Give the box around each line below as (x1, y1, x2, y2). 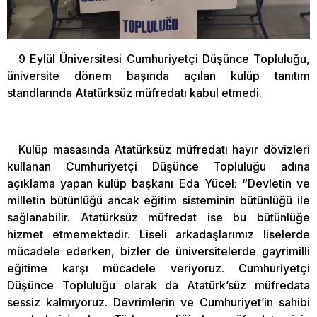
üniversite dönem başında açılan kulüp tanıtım (7, 69, 310, 83)
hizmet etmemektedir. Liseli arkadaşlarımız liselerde (7, 227, 310, 241)
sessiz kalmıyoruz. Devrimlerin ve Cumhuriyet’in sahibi (7, 295, 310, 309)
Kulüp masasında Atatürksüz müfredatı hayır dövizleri (18, 142, 310, 156)
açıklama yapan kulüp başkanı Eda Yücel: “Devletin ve (7, 176, 310, 190)
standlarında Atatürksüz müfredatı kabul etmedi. (7, 86, 262, 100)
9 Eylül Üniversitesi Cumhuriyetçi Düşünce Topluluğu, (18, 52, 310, 66)
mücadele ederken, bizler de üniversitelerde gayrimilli (7, 244, 310, 258)
